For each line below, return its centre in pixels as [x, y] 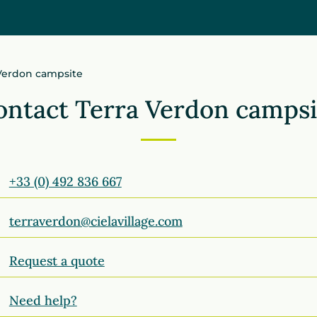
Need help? [43, 300]
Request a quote [57, 261]
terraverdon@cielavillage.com [96, 221]
